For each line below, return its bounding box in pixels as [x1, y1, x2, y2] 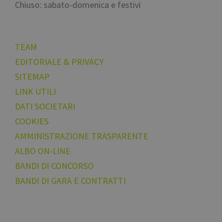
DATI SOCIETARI [15, 101, 75, 112]
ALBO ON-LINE [15, 145, 70, 157]
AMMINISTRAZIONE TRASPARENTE [15, 130, 148, 142]
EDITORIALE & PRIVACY [15, 56, 104, 68]
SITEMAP [15, 71, 50, 83]
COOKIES [15, 115, 49, 127]
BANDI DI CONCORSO [15, 160, 94, 172]
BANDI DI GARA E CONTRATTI [15, 175, 126, 187]
